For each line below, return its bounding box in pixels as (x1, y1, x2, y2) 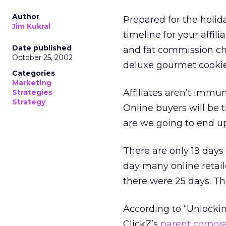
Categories (12, 69, 55, 78)
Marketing (12, 78, 51, 87)
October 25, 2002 (12, 53, 73, 62)
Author (12, 12, 39, 21)
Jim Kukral (12, 22, 50, 31)
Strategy (12, 97, 45, 106)
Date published (12, 43, 72, 52)
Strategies (12, 88, 52, 97)
